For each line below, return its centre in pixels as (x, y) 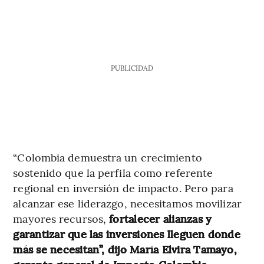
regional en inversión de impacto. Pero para (123, 188)
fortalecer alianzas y (161, 219)
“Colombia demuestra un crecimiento (108, 157)
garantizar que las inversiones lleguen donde (127, 234)
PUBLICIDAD (132, 68)
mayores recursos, (61, 219)
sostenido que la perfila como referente (113, 173)
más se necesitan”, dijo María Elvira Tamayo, (125, 249)
